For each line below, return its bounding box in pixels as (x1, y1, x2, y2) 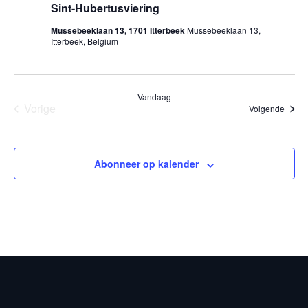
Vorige (23, 100, 56, 117)
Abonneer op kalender (94, 157, 199, 171)
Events (38, 115, 73, 131)
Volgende (248, 102, 285, 115)
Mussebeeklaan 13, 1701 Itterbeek (50, 24, 187, 37)
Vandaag (137, 91, 171, 103)
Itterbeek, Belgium (50, 35, 118, 47)
